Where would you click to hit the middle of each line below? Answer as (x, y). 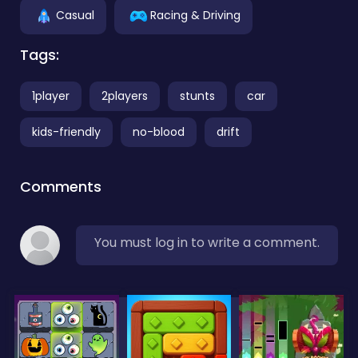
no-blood (159, 131)
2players (125, 95)
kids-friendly (66, 131)
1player (51, 95)
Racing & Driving (195, 15)
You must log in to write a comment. (207, 242)
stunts (197, 95)
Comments (61, 186)
